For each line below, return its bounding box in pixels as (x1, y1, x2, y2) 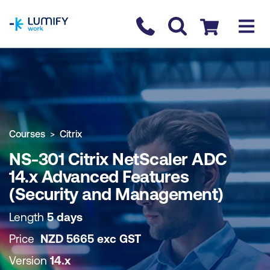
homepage (10, 2, 57, 13)
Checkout (200, 19, 242, 30)
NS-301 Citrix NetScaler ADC (9, 149, 227, 169)
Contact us (136, 19, 183, 30)
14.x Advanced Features (9, 167, 189, 186)
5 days (47, 210, 83, 224)
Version (9, 254, 50, 267)
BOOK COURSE (172, 28, 233, 37)
